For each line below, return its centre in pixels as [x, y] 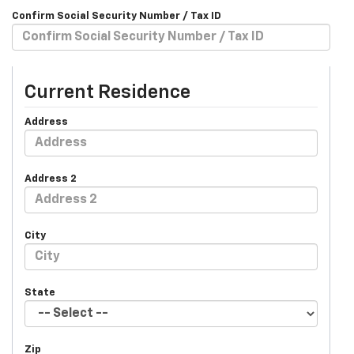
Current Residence [107, 93]
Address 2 [51, 179]
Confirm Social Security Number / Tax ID [117, 17]
